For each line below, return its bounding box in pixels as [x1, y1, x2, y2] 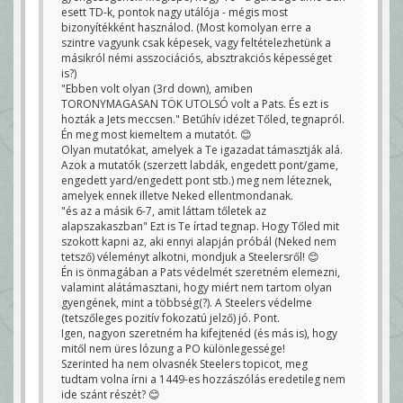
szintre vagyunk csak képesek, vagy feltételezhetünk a [61, 35, 331, 51]
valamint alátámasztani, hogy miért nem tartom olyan [61, 280, 332, 296]
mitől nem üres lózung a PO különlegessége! [61, 341, 285, 357]
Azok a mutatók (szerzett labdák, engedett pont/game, [61, 157, 338, 174]
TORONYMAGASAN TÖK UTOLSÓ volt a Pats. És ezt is [61, 96, 328, 112]
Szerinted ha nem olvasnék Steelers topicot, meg [61, 356, 308, 372]
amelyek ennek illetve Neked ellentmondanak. [61, 188, 293, 204]
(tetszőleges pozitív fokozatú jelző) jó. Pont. [61, 310, 280, 327]
